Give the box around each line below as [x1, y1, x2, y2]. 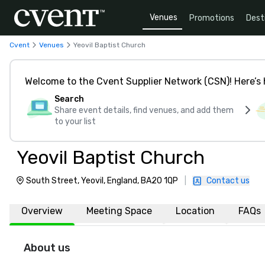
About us [24, 241, 70, 254]
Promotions [189, 12, 234, 23]
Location [176, 205, 215, 216]
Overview [21, 205, 63, 216]
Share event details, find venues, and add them [54, 105, 234, 115]
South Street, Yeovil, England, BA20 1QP [26, 176, 178, 186]
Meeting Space [86, 205, 152, 216]
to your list [54, 117, 96, 127]
